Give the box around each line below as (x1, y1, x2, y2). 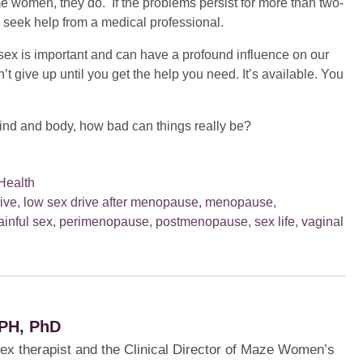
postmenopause (156, 215, 248, 228)
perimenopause (59, 215, 149, 228)
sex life (254, 215, 295, 228)
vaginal (301, 215, 344, 228)
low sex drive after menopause (23, 195, 199, 209)
